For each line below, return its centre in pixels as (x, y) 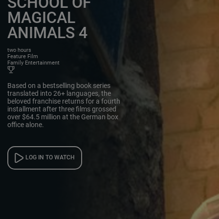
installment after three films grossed (62, 109)
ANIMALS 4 (47, 33)
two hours (19, 50)
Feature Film (23, 56)
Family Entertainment (33, 63)
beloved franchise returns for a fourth (64, 101)
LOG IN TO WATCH (50, 158)
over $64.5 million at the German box (63, 117)
